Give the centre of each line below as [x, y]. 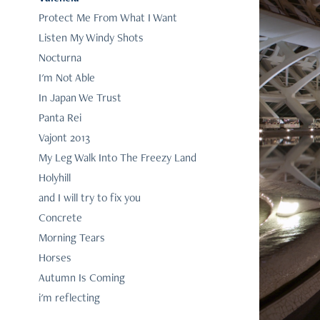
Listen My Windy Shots [91, 38]
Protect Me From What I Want [107, 18]
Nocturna [60, 58]
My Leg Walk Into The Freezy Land [117, 158]
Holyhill [54, 178]
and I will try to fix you [89, 198]
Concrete [60, 218]
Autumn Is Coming [81, 278]
